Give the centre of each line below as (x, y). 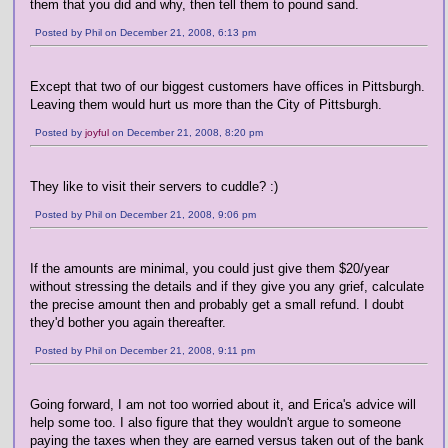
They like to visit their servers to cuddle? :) (154, 186)
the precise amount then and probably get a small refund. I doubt (217, 304)
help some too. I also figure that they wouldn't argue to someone (215, 422)
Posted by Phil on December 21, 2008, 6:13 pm (145, 32)
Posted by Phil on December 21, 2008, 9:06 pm (145, 214)
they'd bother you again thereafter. (128, 322)
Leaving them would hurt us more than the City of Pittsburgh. (206, 104)
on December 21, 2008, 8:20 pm (186, 132)
